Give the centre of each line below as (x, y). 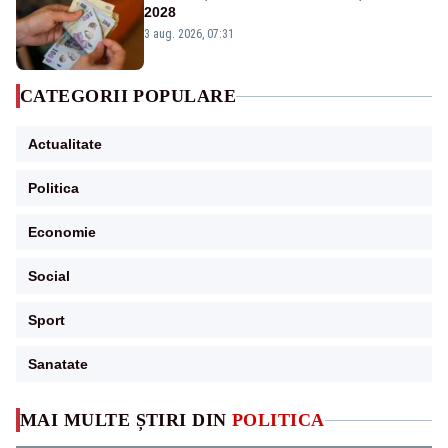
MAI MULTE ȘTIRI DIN (126, 420)
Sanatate (58, 364)
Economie (62, 232)
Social (49, 276)
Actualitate (65, 144)
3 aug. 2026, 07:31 (189, 34)
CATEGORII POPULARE (128, 96)
